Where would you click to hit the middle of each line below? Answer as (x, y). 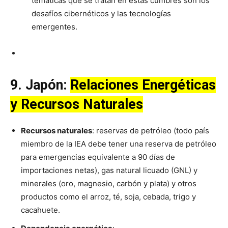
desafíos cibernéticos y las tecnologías (101, 14)
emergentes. (55, 27)
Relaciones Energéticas (143, 85)
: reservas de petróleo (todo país (151, 131)
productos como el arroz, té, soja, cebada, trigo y (108, 197)
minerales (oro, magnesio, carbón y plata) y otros (109, 184)
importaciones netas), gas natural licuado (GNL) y (109, 170)
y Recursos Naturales (77, 105)
